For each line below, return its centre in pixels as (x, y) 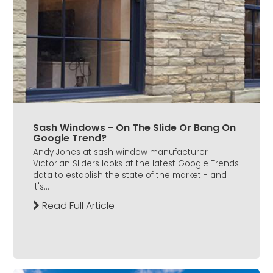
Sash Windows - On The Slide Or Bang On (134, 128)
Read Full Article (77, 206)
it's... (41, 187)
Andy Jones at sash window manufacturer (120, 152)
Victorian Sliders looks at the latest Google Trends (136, 164)
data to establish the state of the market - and (130, 175)
